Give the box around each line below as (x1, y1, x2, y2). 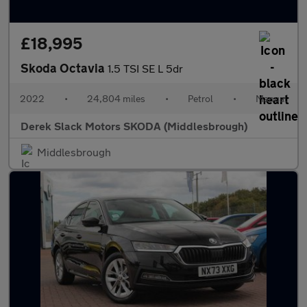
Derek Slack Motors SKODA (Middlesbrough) (21, 119, 247, 132)
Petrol (188, 93, 213, 104)
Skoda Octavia (21, 60, 108, 75)
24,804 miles (87, 93, 145, 104)
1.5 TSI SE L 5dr (108, 62, 183, 75)
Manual (256, 93, 287, 104)
